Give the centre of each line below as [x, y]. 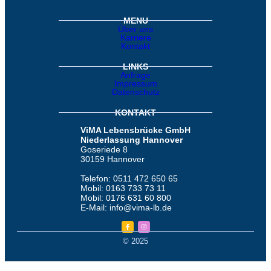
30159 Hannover [113, 159]
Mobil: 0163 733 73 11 [123, 188]
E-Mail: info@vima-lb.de [126, 207]
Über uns [135, 29]
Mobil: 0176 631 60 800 [126, 198]
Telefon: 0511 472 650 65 [129, 178]
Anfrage [135, 75]
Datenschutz [135, 92]
